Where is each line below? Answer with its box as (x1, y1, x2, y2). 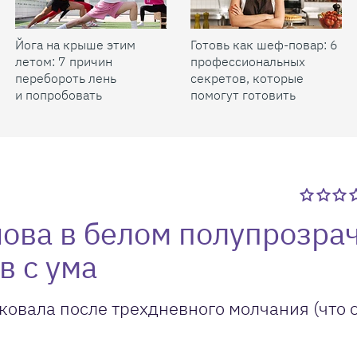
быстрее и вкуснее (190, 104, 303, 120)
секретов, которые (190, 70, 304, 86)
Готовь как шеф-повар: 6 (190, 37, 338, 53)
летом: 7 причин (15, 53, 112, 69)
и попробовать (15, 87, 102, 103)
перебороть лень (15, 70, 116, 86)
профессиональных (190, 53, 305, 69)
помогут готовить (190, 87, 296, 103)
